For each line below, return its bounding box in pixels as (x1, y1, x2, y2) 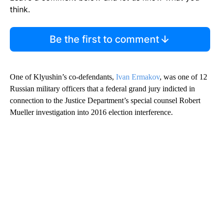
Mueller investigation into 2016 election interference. (10, 108, 173, 117)
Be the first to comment (49, 33, 159, 46)
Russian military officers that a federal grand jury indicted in (10, 84, 195, 93)
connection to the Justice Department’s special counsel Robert (10, 96, 200, 105)
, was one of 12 (160, 73, 207, 82)
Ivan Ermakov (116, 73, 160, 82)
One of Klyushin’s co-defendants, (10, 73, 116, 82)
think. (10, 4, 30, 15)
